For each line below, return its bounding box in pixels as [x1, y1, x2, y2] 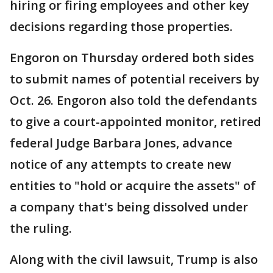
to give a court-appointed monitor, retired [10, 113, 261, 130]
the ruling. [10, 220, 72, 236]
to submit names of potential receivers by [10, 71, 260, 87]
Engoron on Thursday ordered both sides [10, 49, 254, 66]
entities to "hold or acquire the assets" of [10, 177, 256, 194]
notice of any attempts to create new [10, 156, 231, 172]
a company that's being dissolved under [10, 199, 248, 215]
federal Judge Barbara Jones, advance [10, 135, 232, 151]
